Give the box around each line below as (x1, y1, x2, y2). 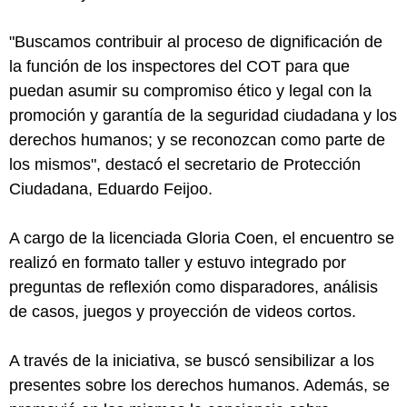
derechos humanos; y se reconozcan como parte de (9, 130, 385, 149)
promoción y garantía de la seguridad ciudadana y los (9, 105, 397, 124)
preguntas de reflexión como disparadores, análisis (9, 277, 378, 296)
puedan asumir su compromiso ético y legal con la (9, 81, 372, 100)
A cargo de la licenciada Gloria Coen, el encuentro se (9, 228, 394, 247)
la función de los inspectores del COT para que (9, 56, 350, 75)
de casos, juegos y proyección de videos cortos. (9, 302, 356, 321)
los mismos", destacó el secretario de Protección (9, 154, 361, 174)
